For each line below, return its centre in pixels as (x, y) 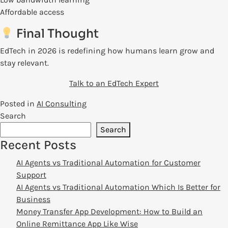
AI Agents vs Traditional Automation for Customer (108, 163)
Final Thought (56, 34)
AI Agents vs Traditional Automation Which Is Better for (118, 187)
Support (31, 175)
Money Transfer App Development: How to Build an (109, 212)
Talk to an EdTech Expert (114, 83)
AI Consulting (62, 104)
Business (33, 199)
